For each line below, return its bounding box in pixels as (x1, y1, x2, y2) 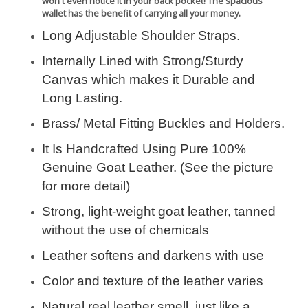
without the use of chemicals (42, 223, 209, 237)
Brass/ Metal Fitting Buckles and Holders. (42, 116, 285, 131)
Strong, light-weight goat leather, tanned (42, 204, 276, 219)
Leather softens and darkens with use (42, 248, 264, 263)
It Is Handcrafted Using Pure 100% (42, 142, 246, 156)
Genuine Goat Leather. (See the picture (42, 160, 274, 175)
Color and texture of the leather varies (42, 274, 263, 288)
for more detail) (42, 179, 130, 193)
